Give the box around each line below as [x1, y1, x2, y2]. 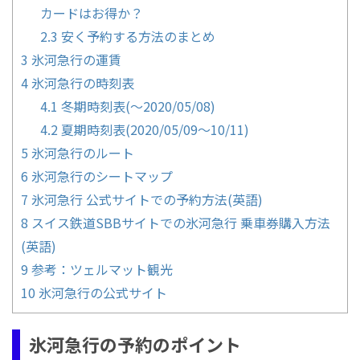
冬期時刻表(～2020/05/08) [58, 96, 215, 116]
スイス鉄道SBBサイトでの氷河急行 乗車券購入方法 [28, 212, 330, 232]
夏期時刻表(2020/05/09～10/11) [58, 119, 249, 139]
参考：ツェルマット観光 [28, 259, 173, 279]
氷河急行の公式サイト [35, 282, 167, 302]
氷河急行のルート [28, 142, 134, 162]
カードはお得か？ [40, 2, 143, 22]
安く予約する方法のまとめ [58, 26, 215, 46]
